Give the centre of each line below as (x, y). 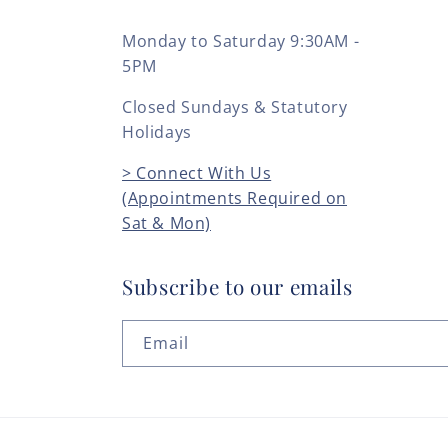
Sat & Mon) (166, 223)
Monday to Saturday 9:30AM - (241, 41)
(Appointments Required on (235, 198)
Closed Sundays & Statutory (235, 107)
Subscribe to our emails (237, 287)
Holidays (157, 132)
